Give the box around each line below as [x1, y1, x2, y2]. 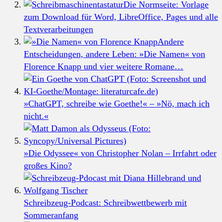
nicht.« [24, 111, 49, 121]
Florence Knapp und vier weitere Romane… [24, 61, 183, 71]
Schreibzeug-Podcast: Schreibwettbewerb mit [24, 197, 187, 208]
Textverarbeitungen [24, 24, 93, 34]
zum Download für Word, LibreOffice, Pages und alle [24, 11, 218, 22]
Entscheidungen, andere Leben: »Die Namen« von [24, 49, 205, 59]
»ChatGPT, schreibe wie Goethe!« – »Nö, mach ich [24, 98, 210, 109]
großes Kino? [24, 160, 72, 170]
